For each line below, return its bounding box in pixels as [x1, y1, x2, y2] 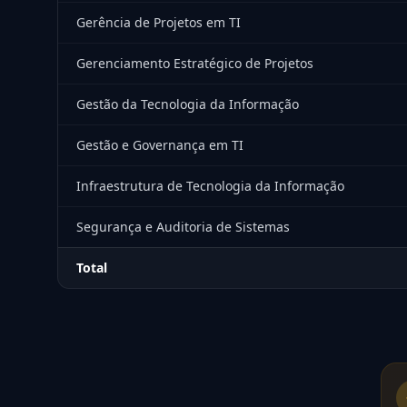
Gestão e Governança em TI [76, 136, 243, 154]
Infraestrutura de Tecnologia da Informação [76, 177, 344, 194]
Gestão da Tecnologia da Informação [76, 95, 299, 113]
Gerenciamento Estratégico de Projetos [76, 55, 313, 72]
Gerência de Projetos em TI [76, 14, 241, 31]
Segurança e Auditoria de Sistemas [76, 218, 290, 235]
